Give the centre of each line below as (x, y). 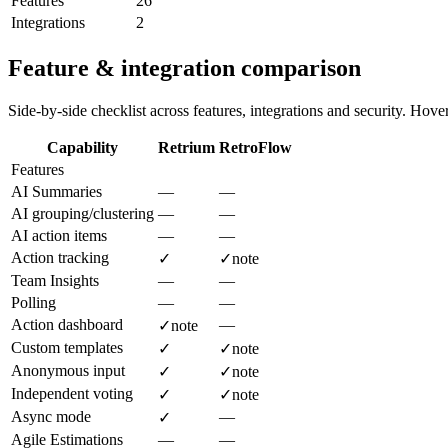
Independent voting (72, 393)
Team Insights (55, 280)
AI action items (59, 235)
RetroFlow (255, 147)
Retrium (186, 147)
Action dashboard (67, 324)
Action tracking (60, 257)
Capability (82, 147)
